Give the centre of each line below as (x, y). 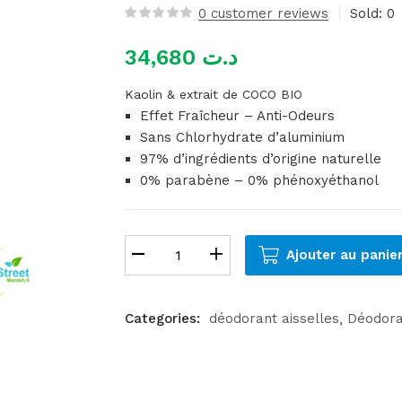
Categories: (165, 319)
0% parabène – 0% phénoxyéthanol (259, 181)
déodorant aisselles (274, 319)
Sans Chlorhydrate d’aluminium (242, 138)
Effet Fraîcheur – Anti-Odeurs (237, 116)
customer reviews (267, 14)
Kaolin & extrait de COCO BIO (214, 95)
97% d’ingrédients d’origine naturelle (261, 159)
